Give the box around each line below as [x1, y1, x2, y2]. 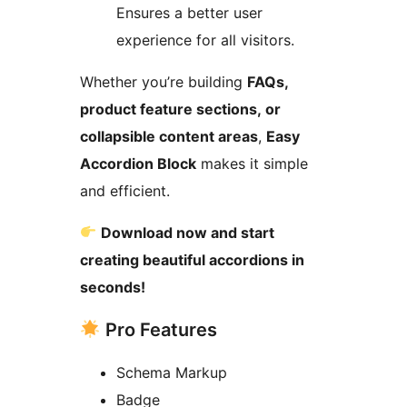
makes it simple [196, 154, 308, 173]
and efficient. [80, 181, 170, 200]
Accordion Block [80, 154, 196, 173]
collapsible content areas [80, 126, 258, 145]
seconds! [80, 277, 145, 296]
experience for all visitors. [116, 30, 294, 49]
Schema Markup [116, 362, 227, 382]
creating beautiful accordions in [80, 250, 304, 269]
